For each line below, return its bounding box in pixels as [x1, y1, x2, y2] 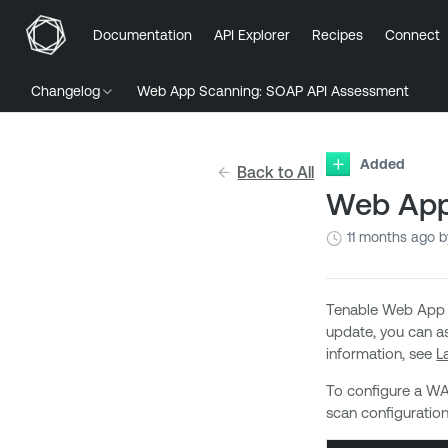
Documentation [93, 26, 192, 43]
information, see [326, 345, 437, 362]
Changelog [31, 83, 100, 99]
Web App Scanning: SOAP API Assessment [137, 83, 409, 99]
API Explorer [214, 26, 290, 43]
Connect [385, 26, 440, 43]
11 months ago [347, 229, 436, 245]
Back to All [237, 163, 315, 181]
